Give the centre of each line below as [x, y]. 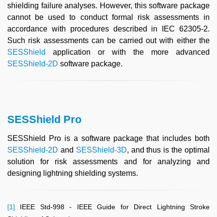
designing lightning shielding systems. [73, 173]
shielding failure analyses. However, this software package [108, 6]
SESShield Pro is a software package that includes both [108, 139]
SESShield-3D [101, 150]
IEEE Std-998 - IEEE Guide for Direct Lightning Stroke [115, 207]
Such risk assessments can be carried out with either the [108, 41]
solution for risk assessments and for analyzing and [108, 162]
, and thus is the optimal [168, 150]
